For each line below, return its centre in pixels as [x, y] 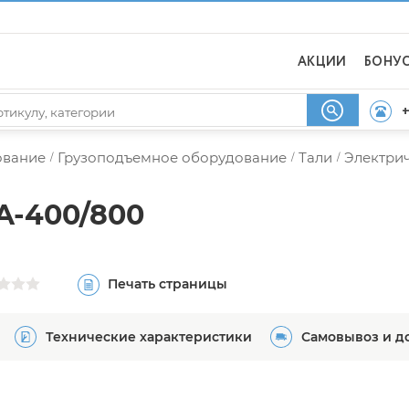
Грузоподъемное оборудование [172, 157]
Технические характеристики [149, 337]
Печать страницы [168, 283]
